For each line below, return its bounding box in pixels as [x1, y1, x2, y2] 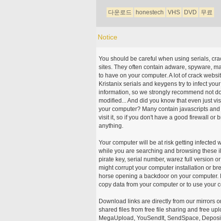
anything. [98, 122, 125, 129]
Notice [97, 33, 117, 41]
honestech [135, 8, 164, 16]
